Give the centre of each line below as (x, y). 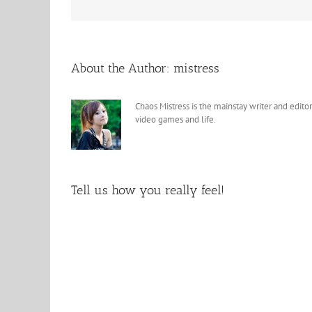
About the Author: (122, 68)
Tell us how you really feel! (148, 190)
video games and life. (175, 119)
